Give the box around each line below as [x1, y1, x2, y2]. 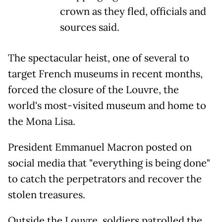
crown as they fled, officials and [60, 4, 206, 18]
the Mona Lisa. [8, 114, 75, 128]
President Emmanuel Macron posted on [8, 140, 192, 154]
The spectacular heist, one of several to [8, 51, 189, 64]
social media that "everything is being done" [8, 156, 210, 169]
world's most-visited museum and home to [8, 99, 206, 112]
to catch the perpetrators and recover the [8, 172, 202, 185]
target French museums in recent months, [8, 67, 203, 80]
